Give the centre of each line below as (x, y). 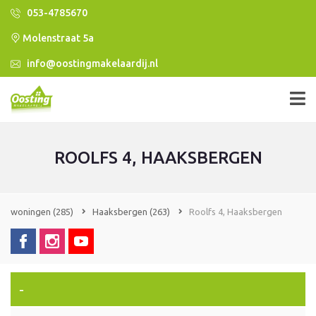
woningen (32, 212)
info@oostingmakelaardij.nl (91, 63)
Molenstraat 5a (57, 38)
